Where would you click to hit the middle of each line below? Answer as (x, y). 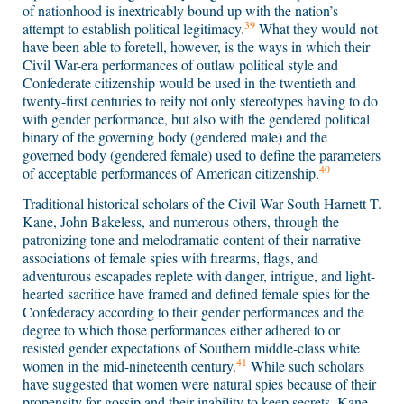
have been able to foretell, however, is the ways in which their (196, 47)
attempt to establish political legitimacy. (133, 29)
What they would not (317, 29)
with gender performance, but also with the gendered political (196, 119)
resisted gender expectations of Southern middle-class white (191, 348)
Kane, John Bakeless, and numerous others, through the (181, 222)
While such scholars (306, 366)
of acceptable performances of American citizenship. (171, 173)
